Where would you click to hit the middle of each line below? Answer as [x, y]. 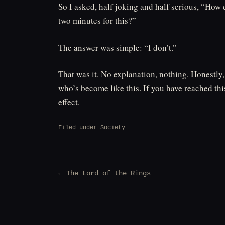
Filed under [79, 127]
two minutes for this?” [97, 21]
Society [113, 127]
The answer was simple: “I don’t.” [118, 47]
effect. [69, 102]
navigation [84, 187]
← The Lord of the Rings [104, 173]
